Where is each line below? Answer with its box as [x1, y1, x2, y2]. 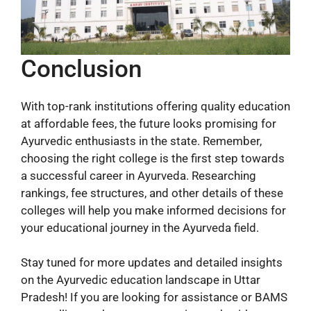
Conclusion [21, 54, 142, 83]
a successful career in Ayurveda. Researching [21, 168, 256, 183]
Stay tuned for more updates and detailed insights [21, 255, 283, 270]
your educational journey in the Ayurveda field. [21, 220, 259, 235]
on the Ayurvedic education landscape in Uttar [21, 273, 260, 287]
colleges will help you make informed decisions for [21, 203, 286, 217]
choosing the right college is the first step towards [21, 151, 285, 165]
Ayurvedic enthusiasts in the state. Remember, [21, 133, 262, 148]
